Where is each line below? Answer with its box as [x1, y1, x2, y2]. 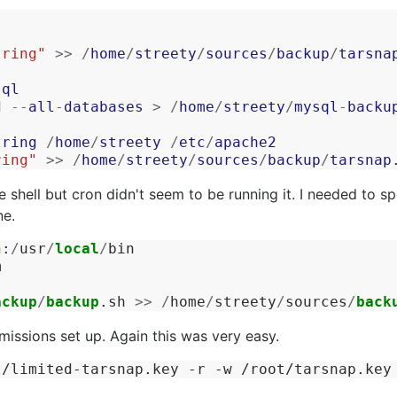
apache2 [214, 134, 276, 151]
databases [64, 98, 144, 115]
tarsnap [330, 152, 392, 168]
